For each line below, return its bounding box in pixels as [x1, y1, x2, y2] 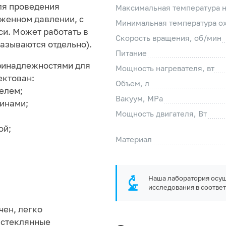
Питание [116, 48, 147, 58]
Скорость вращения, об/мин [116, 33, 221, 43]
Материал [116, 135, 152, 144]
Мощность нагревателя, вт [116, 64, 214, 73]
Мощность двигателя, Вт [116, 109, 207, 119]
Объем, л [116, 79, 149, 88]
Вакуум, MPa [116, 94, 163, 103]
